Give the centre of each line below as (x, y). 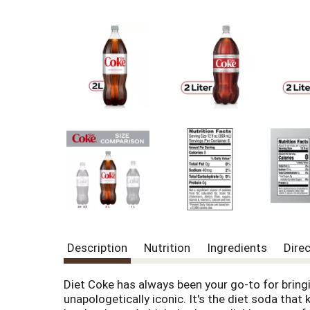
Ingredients (237, 248)
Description (97, 248)
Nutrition (167, 248)
